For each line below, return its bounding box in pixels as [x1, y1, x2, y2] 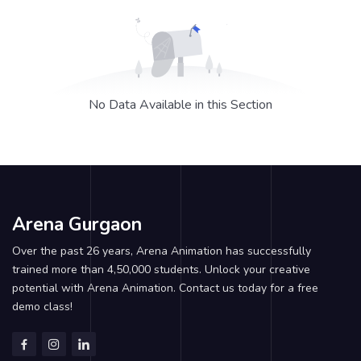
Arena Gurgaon [12, 211, 142, 237]
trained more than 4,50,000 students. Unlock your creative [12, 261, 310, 277]
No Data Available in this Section [89, 95, 272, 114]
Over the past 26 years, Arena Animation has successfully [12, 243, 311, 259]
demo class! [12, 298, 73, 314]
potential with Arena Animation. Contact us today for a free [12, 280, 318, 296]
